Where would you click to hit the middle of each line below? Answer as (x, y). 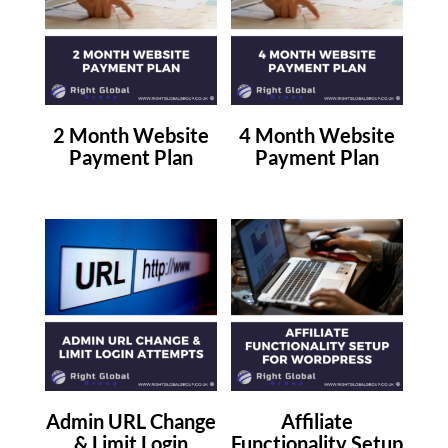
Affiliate (317, 421)
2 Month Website (130, 135)
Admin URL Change (130, 421)
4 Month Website (317, 135)
